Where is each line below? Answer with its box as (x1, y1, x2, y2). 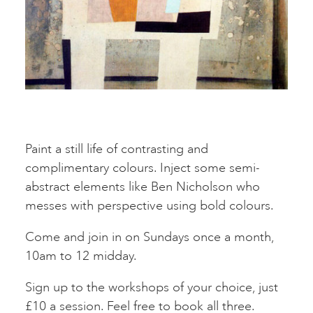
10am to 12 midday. (25, 247, 140, 263)
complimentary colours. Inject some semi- (25, 159, 260, 175)
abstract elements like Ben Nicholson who (25, 178, 260, 194)
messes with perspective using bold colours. (25, 197, 274, 213)
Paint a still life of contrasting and (25, 140, 208, 156)
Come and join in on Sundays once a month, (25, 228, 274, 245)
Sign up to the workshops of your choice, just (25, 279, 278, 295)
